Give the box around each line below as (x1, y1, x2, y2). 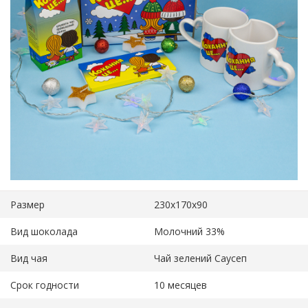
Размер (10, 197, 45, 211)
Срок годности (10, 278, 79, 291)
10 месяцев (154, 278, 207, 291)
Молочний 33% (154, 224, 225, 238)
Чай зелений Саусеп (154, 251, 247, 265)
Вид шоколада (10, 224, 78, 238)
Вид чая (10, 251, 47, 265)
